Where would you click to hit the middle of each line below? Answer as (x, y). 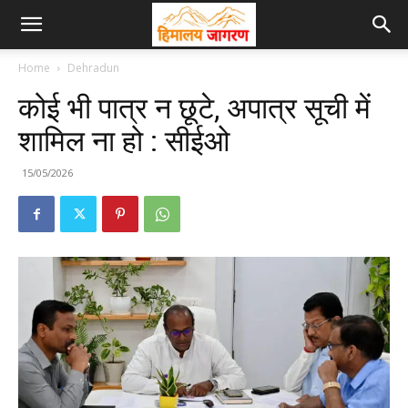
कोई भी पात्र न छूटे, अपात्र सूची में (194, 108)
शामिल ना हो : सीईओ (124, 141)
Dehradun (93, 68)
